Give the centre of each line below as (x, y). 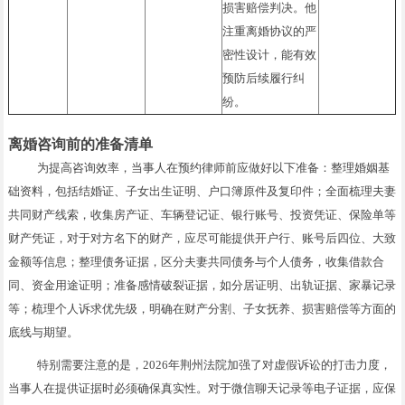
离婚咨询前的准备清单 (81, 144)
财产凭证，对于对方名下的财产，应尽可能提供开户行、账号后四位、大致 (202, 238)
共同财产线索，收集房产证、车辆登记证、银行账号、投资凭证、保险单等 (202, 214)
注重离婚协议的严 (270, 31)
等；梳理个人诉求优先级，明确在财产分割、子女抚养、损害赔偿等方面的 (202, 308)
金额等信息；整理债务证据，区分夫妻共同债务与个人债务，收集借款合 (197, 261)
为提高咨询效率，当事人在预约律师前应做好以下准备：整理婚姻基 (214, 167)
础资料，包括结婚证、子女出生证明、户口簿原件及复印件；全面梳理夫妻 (202, 191)
